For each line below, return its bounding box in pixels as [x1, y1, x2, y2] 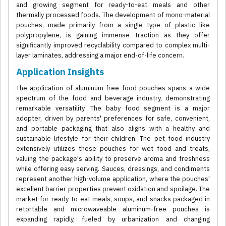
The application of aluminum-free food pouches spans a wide [16, 84, 210, 93]
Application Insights [16, 66, 104, 78]
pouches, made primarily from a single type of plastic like [16, 21, 210, 30]
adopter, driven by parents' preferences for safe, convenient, [16, 114, 210, 123]
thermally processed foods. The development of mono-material [16, 11, 210, 20]
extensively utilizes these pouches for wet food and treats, [16, 144, 210, 153]
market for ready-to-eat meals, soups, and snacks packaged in [16, 195, 210, 204]
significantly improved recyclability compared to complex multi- [16, 41, 210, 50]
